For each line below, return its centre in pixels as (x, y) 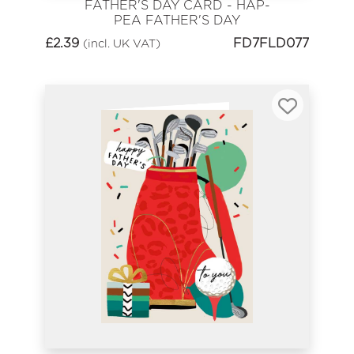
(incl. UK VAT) (122, 43)
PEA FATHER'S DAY (177, 21)
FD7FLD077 (271, 43)
